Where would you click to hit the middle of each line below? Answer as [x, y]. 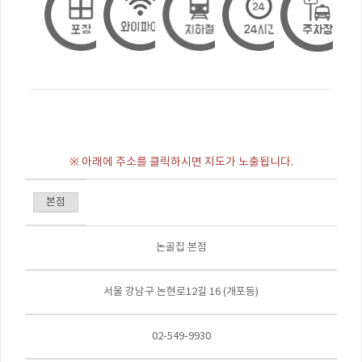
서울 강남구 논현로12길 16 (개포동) [181, 292]
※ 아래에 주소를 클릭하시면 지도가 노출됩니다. [181, 162]
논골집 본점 [181, 248]
